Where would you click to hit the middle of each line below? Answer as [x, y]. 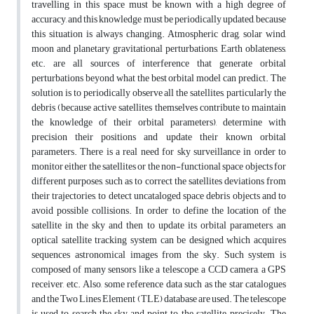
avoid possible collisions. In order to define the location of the [159, 211]
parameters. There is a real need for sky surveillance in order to [159, 152]
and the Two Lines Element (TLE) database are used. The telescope [159, 299]
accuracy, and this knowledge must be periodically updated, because [159, 20]
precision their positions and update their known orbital [159, 137]
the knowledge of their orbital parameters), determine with [159, 123]
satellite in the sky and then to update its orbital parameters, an [159, 226]
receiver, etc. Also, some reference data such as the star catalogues [159, 285]
